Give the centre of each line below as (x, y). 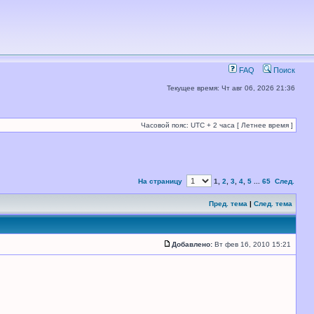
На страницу (160, 181)
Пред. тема (228, 204)
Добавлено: (192, 244)
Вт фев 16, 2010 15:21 (253, 244)
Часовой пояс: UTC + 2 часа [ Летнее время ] (217, 125)
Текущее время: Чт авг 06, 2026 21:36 (231, 88)
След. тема (273, 204)
